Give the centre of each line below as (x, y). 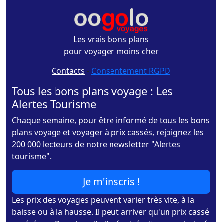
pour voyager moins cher (111, 51)
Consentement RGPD (131, 71)
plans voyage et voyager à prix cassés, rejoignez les (108, 133)
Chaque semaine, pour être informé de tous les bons (111, 121)
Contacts (68, 71)
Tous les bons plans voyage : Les (92, 91)
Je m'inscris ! (111, 182)
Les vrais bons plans (111, 39)
